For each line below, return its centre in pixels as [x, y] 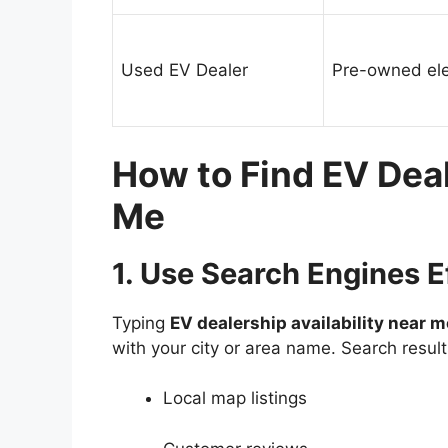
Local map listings [235, 398]
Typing [141, 322]
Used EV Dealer [184, 70]
